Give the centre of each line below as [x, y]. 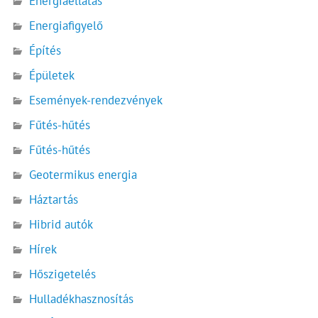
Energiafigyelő [66, 25]
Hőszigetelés [63, 274]
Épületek [52, 75]
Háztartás [54, 199]
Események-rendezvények [96, 100]
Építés [45, 50]
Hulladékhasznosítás [82, 299]
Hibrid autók [61, 225]
